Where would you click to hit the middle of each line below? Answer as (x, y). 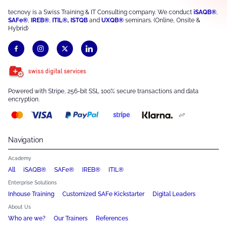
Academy (20, 159)
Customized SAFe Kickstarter (103, 194)
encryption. (24, 100)
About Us (20, 207)
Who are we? (27, 219)
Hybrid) (18, 29)
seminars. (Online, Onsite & (162, 21)
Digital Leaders (174, 194)
